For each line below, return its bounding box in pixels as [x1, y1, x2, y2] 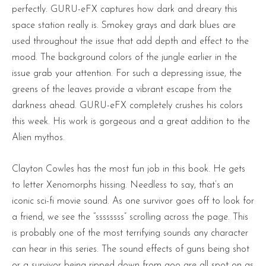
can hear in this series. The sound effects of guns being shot [12, 245, 249, 255]
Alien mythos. [12, 133, 65, 143]
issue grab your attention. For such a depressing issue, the [12, 69, 242, 79]
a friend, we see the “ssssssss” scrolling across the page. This [12, 213, 248, 223]
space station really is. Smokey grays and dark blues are [12, 21, 236, 31]
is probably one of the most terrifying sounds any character [12, 229, 248, 239]
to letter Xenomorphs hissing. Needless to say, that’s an [12, 180, 233, 191]
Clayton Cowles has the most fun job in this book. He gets [12, 164, 245, 175]
